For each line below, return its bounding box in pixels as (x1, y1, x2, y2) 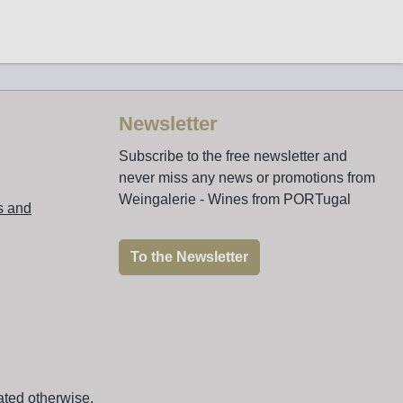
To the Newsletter (130, 249, 248, 264)
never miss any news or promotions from (119, 170, 375, 185)
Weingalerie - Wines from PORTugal (119, 192, 351, 207)
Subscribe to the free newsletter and (119, 148, 347, 164)
